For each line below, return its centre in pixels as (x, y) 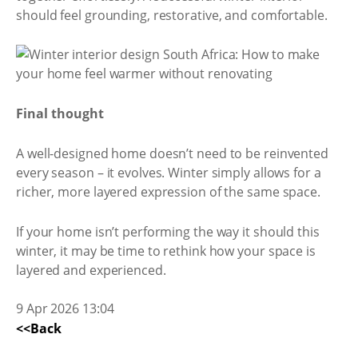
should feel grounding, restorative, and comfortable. (172, 15)
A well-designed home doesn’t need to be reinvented (172, 153)
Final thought (60, 113)
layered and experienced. (91, 270)
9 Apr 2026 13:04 (65, 308)
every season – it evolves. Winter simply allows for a (169, 173)
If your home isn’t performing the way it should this (168, 231)
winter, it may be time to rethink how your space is (166, 251)
